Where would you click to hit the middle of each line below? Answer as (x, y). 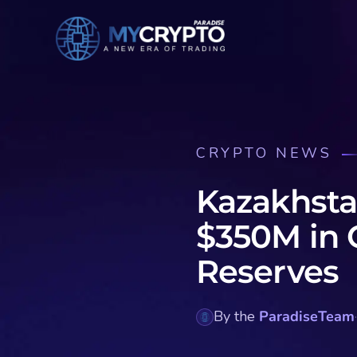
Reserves (267, 271)
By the (236, 316)
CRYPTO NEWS (264, 153)
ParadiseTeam (307, 316)
